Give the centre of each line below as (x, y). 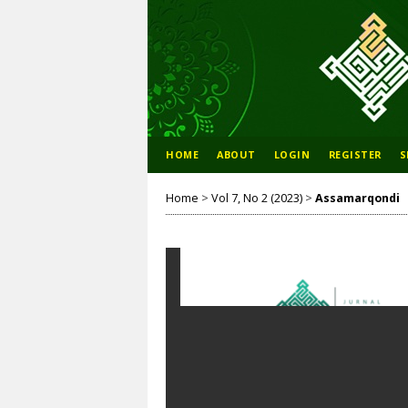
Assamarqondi (357, 198)
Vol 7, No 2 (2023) (257, 198)
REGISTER (355, 154)
